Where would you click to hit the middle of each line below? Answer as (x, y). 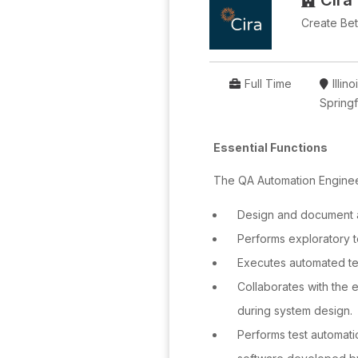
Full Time (268, 84)
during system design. (295, 310)
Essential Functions (270, 147)
